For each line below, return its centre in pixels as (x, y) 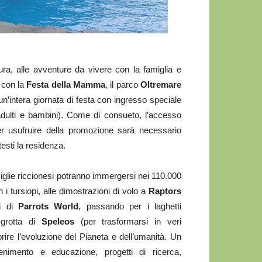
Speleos (58, 221)
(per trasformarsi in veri (128, 221)
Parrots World (49, 206)
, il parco (123, 85)
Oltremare (161, 85)
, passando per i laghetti (130, 206)
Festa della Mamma (66, 85)
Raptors (165, 191)
